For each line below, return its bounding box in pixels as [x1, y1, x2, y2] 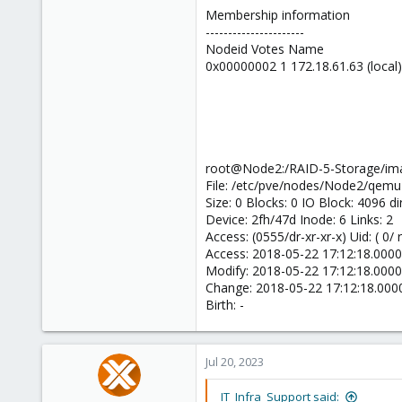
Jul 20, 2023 [205, 354, 264, 371]
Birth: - [205, 296, 244, 314]
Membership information [205, 6, 350, 24]
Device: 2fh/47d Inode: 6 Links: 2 [205, 211, 393, 229]
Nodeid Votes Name [205, 40, 324, 58]
